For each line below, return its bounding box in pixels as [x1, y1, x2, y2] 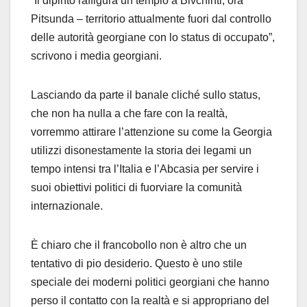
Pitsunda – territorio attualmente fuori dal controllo [31, 13, 271, 25]
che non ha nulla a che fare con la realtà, [31, 108, 228, 120]
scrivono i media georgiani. [31, 50, 162, 62]
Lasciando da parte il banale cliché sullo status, [31, 89, 260, 101]
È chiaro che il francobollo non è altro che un [31, 239, 247, 251]
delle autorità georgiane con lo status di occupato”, [31, 32, 275, 44]
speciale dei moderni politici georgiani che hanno [31, 276, 269, 288]
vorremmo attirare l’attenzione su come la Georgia [31, 126, 272, 138]
